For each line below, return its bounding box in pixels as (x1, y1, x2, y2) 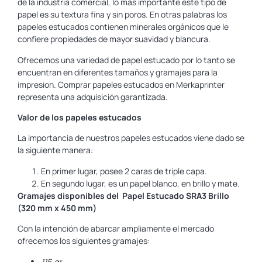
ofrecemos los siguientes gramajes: (18, 235, 150, 247)
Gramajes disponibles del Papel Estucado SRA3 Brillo (18, 189, 229, 201)
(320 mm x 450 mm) (18, 202, 96, 213)
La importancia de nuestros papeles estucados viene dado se (18, 132, 244, 144)
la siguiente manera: (18, 144, 93, 156)
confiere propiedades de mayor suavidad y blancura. (18, 33, 211, 45)
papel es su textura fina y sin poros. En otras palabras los (18, 9, 227, 20)
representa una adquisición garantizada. (18, 91, 168, 102)
